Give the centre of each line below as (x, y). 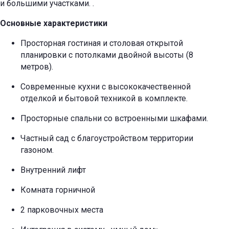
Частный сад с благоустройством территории (107, 139)
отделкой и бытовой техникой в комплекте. (104, 99)
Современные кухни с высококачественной (106, 87)
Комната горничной (58, 190)
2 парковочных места (62, 210)
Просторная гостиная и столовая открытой (102, 43)
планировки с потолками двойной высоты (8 (107, 55)
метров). (38, 67)
